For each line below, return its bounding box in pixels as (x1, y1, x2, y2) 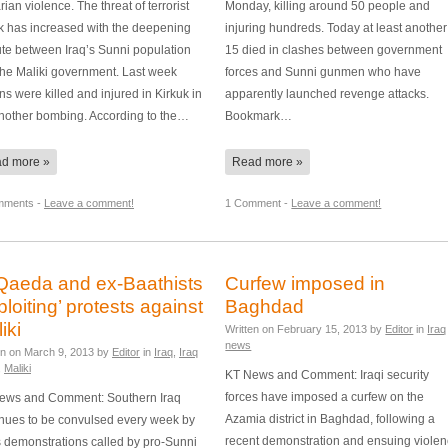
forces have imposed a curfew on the (225, 390, 425, 404)
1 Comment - (225, 196, 292, 209)
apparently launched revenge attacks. (225, 86, 430, 100)
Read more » (232, 154, 304, 169)
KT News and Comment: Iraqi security (225, 368, 430, 382)
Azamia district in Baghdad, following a (225, 412, 436, 426)
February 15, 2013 (277, 322, 368, 335)
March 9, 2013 (24, 345, 94, 358)
